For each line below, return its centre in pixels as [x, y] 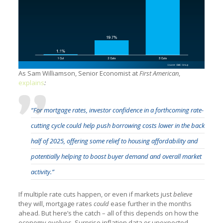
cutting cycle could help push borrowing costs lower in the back [117, 125]
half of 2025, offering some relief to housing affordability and [114, 141]
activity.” [42, 171]
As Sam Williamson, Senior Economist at [79, 73]
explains [31, 82]
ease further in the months [151, 203]
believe [182, 194]
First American [159, 73]
